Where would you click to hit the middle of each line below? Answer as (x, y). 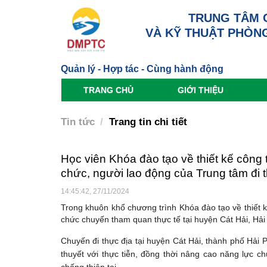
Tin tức (78, 122)
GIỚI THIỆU (201, 90)
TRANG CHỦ (108, 90)
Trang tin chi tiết (148, 122)
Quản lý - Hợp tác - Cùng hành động (142, 69)
